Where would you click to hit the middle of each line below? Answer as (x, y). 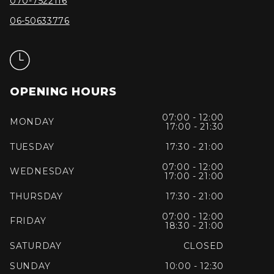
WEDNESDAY (42, 172)
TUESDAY (32, 146)
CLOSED (203, 246)
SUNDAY (30, 266)
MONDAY (32, 122)
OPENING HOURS (63, 91)
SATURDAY (36, 246)
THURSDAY (36, 196)
